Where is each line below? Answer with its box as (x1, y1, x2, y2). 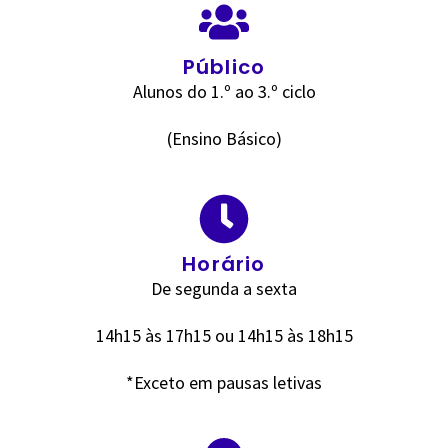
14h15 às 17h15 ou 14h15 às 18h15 (95, 323, 353, 347)
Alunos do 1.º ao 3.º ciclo (132, 79, 316, 103)
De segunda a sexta (151, 276, 297, 300)
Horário (182, 249, 266, 278)
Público (182, 52, 266, 81)
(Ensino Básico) (166, 126, 282, 150)
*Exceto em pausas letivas (126, 370, 322, 394)
